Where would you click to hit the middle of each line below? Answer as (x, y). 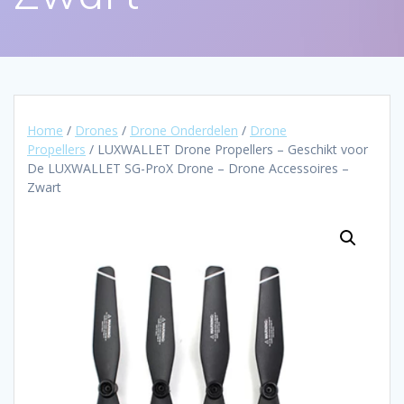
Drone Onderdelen (184, 131)
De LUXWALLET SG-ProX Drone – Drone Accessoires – (188, 169)
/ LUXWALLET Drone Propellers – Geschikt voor (227, 150)
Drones (96, 131)
